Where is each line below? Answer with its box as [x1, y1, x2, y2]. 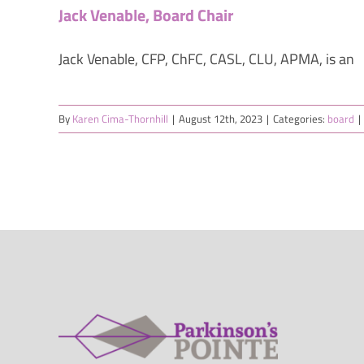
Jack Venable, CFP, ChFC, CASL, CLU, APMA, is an [58, 48, 354, 71]
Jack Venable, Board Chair [58, 2, 233, 28]
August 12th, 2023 [179, 110, 262, 128]
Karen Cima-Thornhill [72, 110, 168, 128]
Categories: [273, 110, 327, 128]
